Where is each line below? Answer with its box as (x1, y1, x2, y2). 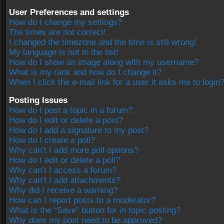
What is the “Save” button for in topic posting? (9, 205, 180, 215)
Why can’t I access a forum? (9, 165, 116, 175)
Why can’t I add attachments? (9, 175, 120, 185)
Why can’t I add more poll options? (9, 145, 138, 155)
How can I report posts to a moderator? (9, 195, 155, 205)
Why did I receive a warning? (9, 185, 117, 195)
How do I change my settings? (9, 17, 122, 27)
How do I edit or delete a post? (9, 115, 123, 125)
